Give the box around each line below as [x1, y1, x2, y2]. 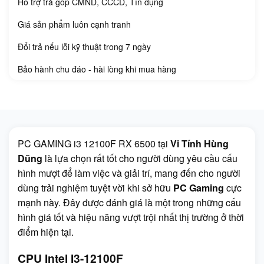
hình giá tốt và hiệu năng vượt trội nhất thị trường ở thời [18, 210, 244, 224]
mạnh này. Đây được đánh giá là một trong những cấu [18, 195, 241, 209]
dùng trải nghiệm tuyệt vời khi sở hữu [18, 180, 173, 194]
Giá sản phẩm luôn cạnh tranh [18, 18, 131, 30]
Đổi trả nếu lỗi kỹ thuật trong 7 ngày [18, 40, 151, 52]
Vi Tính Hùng [170, 136, 229, 150]
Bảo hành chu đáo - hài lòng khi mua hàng [18, 62, 176, 75]
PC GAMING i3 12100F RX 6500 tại [18, 136, 170, 150]
